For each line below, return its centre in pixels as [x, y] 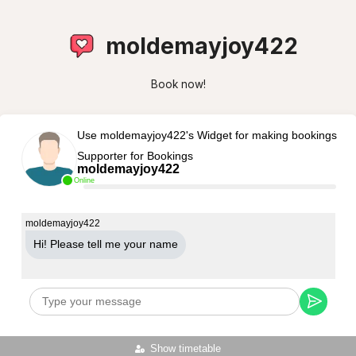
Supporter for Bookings [135, 155]
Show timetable [186, 348]
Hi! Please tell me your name [105, 244]
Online [84, 180]
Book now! [178, 84]
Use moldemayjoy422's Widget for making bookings [207, 135]
